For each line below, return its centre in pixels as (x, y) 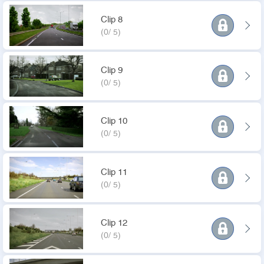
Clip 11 (114, 172)
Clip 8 (112, 19)
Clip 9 (112, 70)
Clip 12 (114, 223)
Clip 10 (114, 121)
